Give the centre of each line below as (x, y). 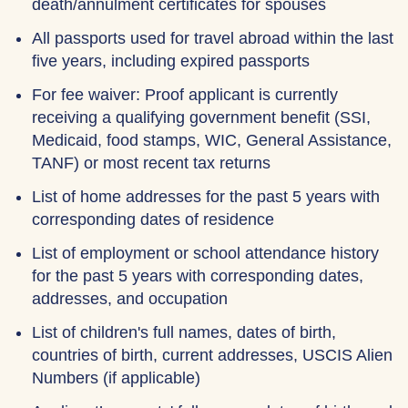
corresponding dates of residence (153, 219)
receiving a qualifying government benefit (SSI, (201, 117)
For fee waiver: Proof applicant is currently (185, 95)
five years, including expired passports (171, 61)
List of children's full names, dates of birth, (184, 332)
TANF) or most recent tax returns (151, 163)
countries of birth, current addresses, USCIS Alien (212, 355)
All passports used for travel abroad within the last (213, 38)
